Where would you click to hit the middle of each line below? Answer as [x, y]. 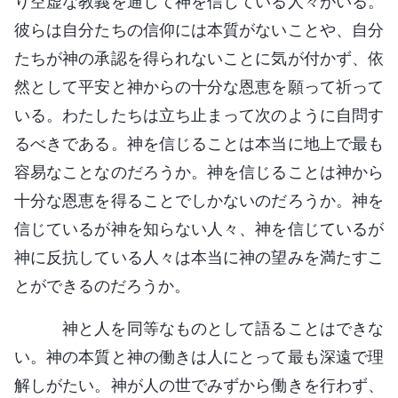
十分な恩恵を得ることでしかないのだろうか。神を [199, 200]
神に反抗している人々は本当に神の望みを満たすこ [199, 257]
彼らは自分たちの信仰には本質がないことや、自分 [199, 29]
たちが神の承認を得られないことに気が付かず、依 [199, 58]
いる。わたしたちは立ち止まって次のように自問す [199, 115]
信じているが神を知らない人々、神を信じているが [199, 228]
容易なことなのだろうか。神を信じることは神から [199, 171]
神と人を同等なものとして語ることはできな [215, 328]
